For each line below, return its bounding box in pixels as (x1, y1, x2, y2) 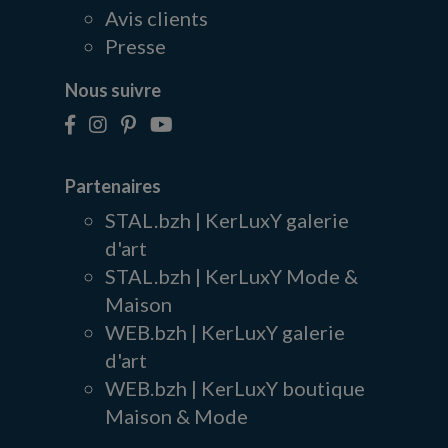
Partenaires (65, 175, 161, 198)
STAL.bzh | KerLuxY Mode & (105, 264, 358, 289)
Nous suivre (65, 79, 161, 102)
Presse (105, 34, 166, 59)
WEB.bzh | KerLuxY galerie (105, 320, 345, 345)
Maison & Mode (105, 404, 248, 429)
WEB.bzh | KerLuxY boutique (105, 376, 365, 401)
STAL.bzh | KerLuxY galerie (105, 208, 349, 233)
